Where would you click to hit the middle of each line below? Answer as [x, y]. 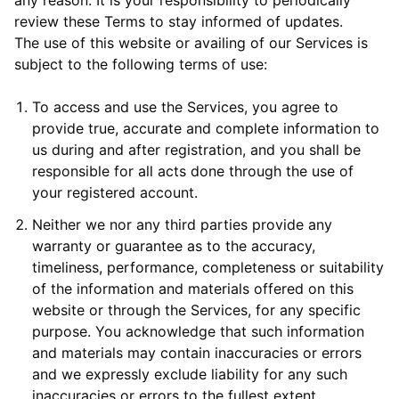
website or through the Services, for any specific [196, 310]
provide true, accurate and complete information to [206, 128]
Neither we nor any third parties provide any [182, 224]
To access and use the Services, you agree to [185, 107]
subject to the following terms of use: [141, 64]
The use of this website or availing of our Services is [191, 43]
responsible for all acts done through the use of [193, 171]
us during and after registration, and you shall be [196, 150]
